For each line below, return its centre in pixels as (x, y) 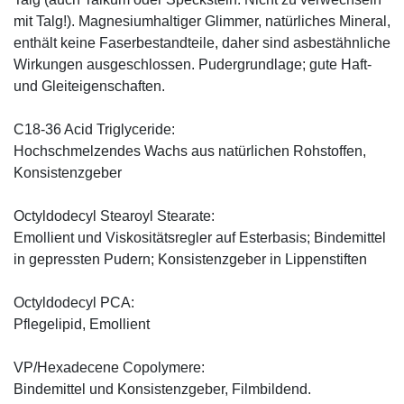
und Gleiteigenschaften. (89, 87)
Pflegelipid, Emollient (82, 325)
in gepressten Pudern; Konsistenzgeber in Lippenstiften (190, 260)
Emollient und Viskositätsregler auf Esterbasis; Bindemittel (200, 238)
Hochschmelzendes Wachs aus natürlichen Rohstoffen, (190, 151)
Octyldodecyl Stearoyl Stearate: (114, 216)
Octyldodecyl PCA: (74, 303)
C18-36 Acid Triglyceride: (94, 130)
